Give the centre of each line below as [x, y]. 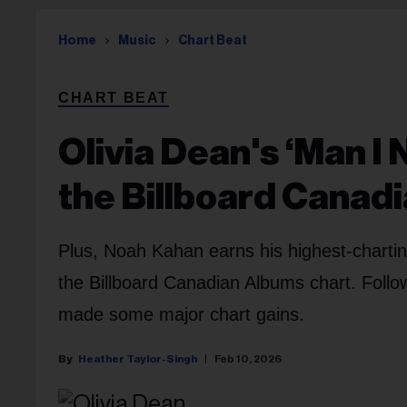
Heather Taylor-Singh [138, 358]
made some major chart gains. [181, 314]
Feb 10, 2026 [248, 358]
